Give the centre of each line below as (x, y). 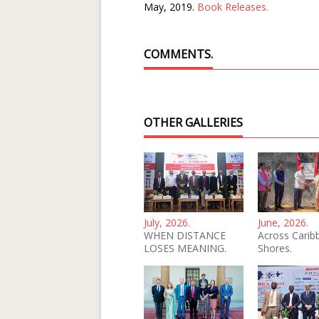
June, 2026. (283, 222)
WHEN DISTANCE (185, 235)
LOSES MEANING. (185, 248)
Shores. (275, 248)
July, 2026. (167, 222)
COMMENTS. (178, 54)
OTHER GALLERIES (193, 122)
